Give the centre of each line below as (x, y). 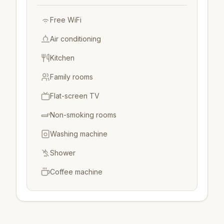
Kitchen (62, 57)
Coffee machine (76, 171)
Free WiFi (66, 19)
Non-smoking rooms (83, 114)
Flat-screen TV (75, 95)
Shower (63, 152)
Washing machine (79, 133)
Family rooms (71, 76)
